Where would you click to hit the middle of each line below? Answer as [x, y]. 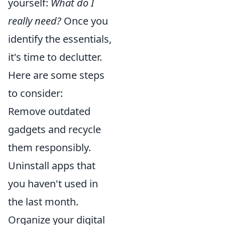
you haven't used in [53, 184]
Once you [85, 21]
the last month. [43, 202]
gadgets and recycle [54, 129]
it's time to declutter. [55, 57]
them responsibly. [49, 147]
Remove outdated [49, 111]
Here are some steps [56, 75]
